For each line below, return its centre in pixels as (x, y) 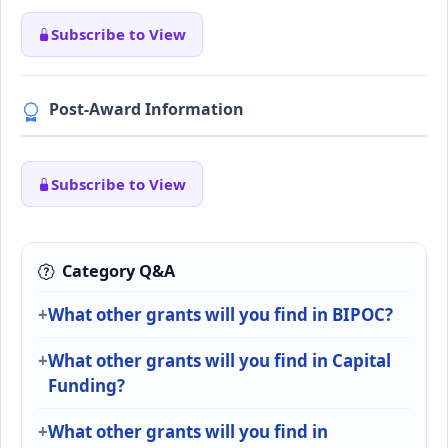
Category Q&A (118, 271)
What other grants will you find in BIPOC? (220, 315)
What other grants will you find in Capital (219, 361)
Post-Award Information (146, 109)
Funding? (86, 386)
